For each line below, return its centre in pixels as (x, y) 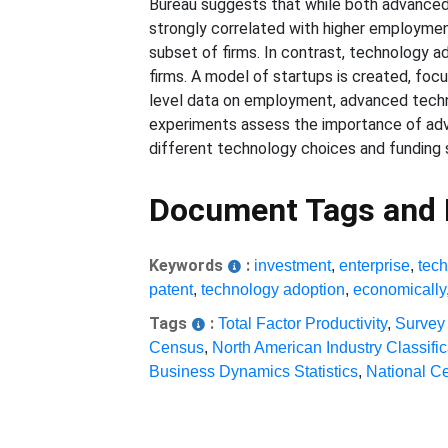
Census (177, 347)
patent (171, 289)
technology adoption (273, 289)
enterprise (375, 265)
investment (293, 265)
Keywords (186, 265)
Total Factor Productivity (303, 323)
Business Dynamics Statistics (254, 371)
